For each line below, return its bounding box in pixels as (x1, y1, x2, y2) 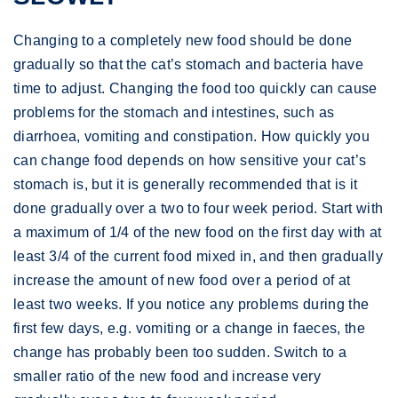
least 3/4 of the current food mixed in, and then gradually (13, 249, 383, 264)
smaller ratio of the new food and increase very (13, 369, 321, 384)
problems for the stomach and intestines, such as (13, 105, 335, 120)
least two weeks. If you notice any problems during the (13, 297, 370, 312)
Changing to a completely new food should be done (13, 33, 353, 48)
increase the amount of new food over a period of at (13, 273, 351, 288)
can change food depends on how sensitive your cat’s (13, 153, 367, 168)
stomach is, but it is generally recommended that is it (13, 177, 358, 192)
